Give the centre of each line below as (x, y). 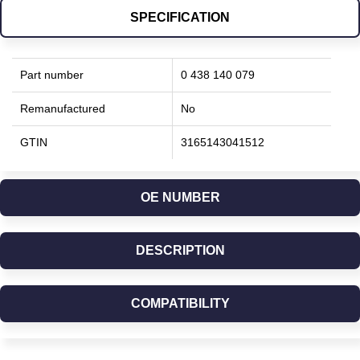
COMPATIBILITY (180, 303)
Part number (52, 75)
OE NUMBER (180, 197)
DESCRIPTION (180, 250)
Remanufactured (63, 108)
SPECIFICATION (180, 17)
